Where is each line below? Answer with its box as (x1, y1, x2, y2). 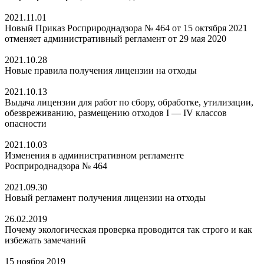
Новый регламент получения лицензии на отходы (5, 192, 206, 203)
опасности (5, 118, 47, 128)
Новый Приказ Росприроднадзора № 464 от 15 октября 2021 (5, 22, 247, 33)
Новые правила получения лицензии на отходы (5, 65, 197, 75)
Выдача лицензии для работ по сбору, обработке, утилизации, (5, 97, 253, 107)
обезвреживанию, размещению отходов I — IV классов (5, 107, 227, 118)
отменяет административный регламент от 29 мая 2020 (5, 33, 226, 44)
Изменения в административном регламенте (5, 150, 184, 160)
